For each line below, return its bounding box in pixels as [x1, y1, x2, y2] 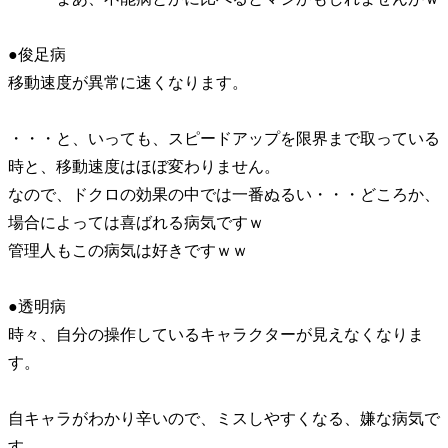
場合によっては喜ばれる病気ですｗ [8, 214, 264, 231]
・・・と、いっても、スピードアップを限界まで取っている [8, 130, 440, 147]
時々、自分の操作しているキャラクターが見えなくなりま [8, 326, 424, 343]
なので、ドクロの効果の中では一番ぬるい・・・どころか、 [8, 186, 440, 203]
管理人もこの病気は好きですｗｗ [8, 242, 248, 259]
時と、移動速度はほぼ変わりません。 [8, 158, 280, 175]
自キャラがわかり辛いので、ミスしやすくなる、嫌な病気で [8, 410, 440, 427]
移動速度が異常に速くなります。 [8, 74, 248, 91]
